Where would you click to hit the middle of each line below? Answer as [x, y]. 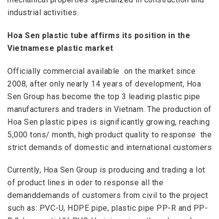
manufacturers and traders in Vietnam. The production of [109, 109]
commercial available [81, 71]
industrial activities [42, 13]
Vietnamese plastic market [60, 48]
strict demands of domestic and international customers [109, 147]
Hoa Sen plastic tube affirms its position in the [99, 35]
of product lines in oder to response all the [85, 183]
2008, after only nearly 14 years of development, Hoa [104, 84]
